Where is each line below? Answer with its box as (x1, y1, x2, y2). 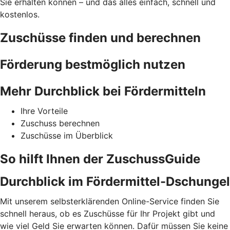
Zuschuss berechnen (21, 118, 100, 129)
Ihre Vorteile (21, 106, 68, 117)
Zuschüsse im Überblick (21, 130, 113, 141)
